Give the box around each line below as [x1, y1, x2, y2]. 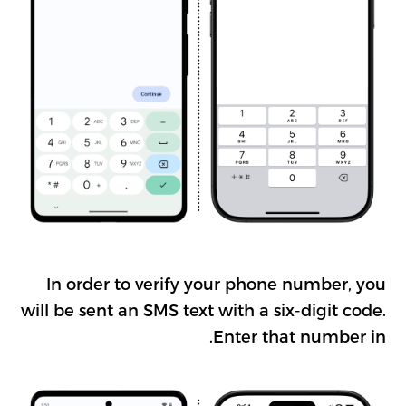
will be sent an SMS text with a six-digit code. [20, 300, 386, 319]
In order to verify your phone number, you [45, 274, 386, 293]
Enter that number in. [212, 326, 386, 345]
